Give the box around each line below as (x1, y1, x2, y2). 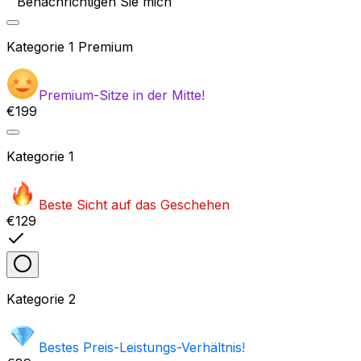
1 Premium (68, 39, 133, 56)
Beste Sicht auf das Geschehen (39, 197, 230, 214)
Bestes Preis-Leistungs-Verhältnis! (39, 339, 245, 356)
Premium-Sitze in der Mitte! (39, 87, 205, 104)
